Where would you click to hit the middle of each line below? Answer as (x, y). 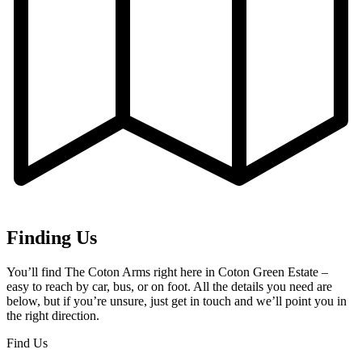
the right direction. (53, 315)
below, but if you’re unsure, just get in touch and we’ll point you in (177, 301)
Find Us (27, 343)
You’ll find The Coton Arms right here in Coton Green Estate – (169, 271)
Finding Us (52, 237)
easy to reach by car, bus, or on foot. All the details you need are (169, 286)
